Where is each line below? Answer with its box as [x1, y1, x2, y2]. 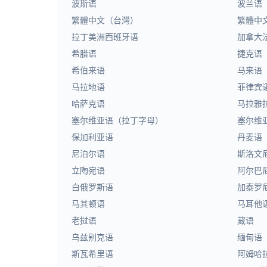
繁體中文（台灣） [72, 14, 138, 26]
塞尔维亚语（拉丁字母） [72, 114, 163, 126]
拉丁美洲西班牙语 [72, 31, 138, 42]
